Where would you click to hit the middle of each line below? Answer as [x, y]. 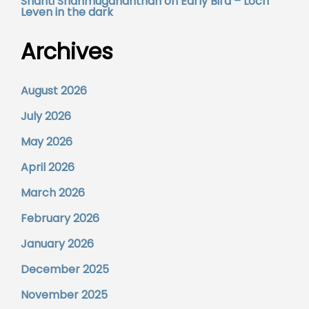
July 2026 [46, 117]
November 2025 [64, 295]
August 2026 [54, 91]
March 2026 [53, 193]
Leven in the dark [67, 12]
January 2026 [57, 244]
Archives [67, 52]
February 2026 [60, 219]
